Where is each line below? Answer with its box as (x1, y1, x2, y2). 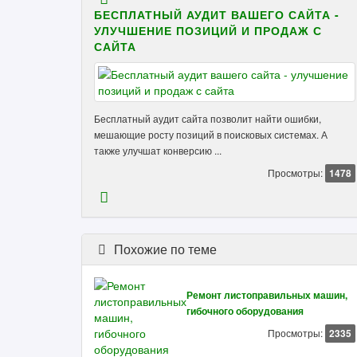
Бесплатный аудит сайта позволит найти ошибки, (94, 112, 321, 125)
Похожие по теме (110, 240, 217, 258)
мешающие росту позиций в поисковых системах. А (94, 127, 328, 141)
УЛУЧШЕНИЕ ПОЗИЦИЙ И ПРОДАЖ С (94, 22, 322, 38)
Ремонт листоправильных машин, (186, 288, 347, 302)
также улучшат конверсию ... (94, 143, 222, 157)
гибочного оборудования (186, 304, 304, 318)
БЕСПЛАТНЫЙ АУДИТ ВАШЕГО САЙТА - (94, 6, 339, 22)
